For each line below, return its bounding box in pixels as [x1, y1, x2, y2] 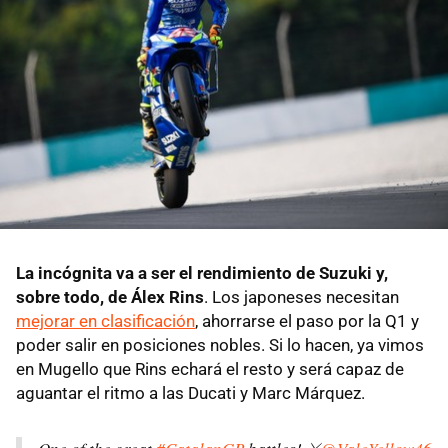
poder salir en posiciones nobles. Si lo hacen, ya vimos [16, 334, 424, 355]
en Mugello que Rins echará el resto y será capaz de [16, 358, 404, 379]
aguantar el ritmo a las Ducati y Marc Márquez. [16, 382, 365, 403]
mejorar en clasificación [16, 310, 195, 331]
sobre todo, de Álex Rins [16, 286, 204, 307]
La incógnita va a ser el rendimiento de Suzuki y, [16, 262, 388, 283]
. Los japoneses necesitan [204, 286, 399, 307]
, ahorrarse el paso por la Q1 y [195, 310, 419, 331]
